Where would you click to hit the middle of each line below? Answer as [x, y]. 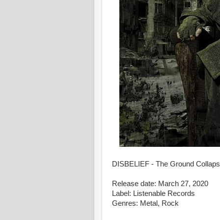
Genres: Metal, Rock [145, 203]
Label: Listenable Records [153, 193]
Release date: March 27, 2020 [160, 184]
